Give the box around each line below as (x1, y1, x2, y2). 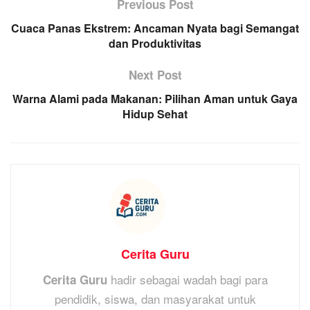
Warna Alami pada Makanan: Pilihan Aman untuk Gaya (12, 91, 298, 107)
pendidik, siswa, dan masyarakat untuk (54, 290, 256, 308)
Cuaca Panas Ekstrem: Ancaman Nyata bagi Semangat (11, 20, 299, 37)
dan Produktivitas (109, 35, 201, 52)
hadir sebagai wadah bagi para (107, 271, 268, 289)
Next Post (128, 66, 182, 84)
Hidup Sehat (122, 106, 188, 122)
